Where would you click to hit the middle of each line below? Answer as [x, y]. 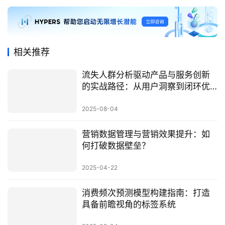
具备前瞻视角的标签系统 [129, 204]
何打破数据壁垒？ [116, 145]
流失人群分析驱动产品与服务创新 [146, 75]
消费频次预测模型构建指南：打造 [146, 193]
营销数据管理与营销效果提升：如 [146, 134]
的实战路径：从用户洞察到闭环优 [146, 87]
